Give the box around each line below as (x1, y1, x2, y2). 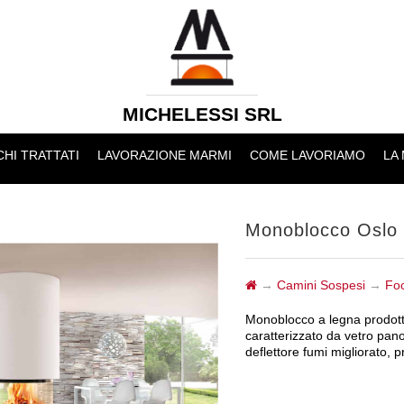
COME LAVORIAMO (249, 148, 365, 162)
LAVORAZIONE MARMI (96, 148, 232, 162)
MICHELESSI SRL (122, 104, 282, 124)
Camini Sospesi (277, 278, 365, 292)
